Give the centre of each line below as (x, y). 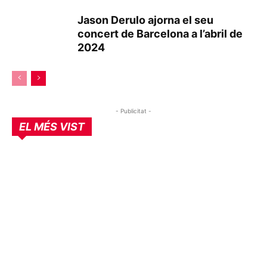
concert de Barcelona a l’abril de (160, 33)
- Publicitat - (133, 111)
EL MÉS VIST (52, 126)
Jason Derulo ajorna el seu (145, 20)
